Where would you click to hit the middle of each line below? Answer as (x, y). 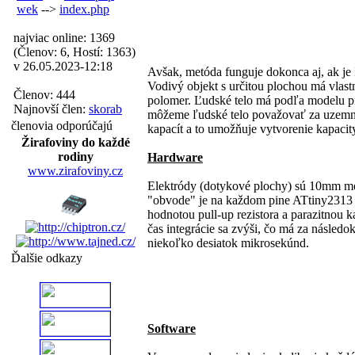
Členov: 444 (44, 95)
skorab (105, 109)
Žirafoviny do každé (75, 142)
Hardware (175, 157)
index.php (84, 9)
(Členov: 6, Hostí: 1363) (74, 52)
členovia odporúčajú (62, 126)
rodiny (75, 157)
